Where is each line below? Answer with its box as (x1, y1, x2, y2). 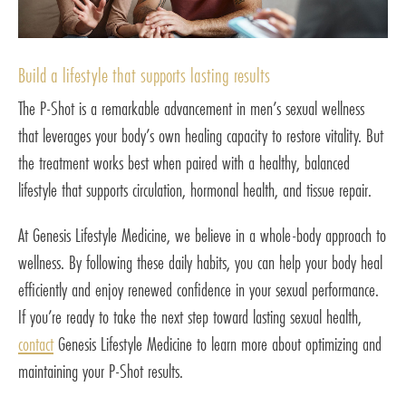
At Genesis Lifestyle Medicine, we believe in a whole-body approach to (18, 222, 386, 249)
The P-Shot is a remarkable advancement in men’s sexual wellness (18, 95, 364, 122)
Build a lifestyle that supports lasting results (18, 62, 270, 90)
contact (18, 331, 53, 358)
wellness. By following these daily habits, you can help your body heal (18, 249, 382, 276)
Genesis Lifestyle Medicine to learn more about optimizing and (53, 331, 382, 358)
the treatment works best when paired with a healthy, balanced (18, 150, 350, 177)
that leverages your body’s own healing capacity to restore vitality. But (18, 122, 383, 150)
